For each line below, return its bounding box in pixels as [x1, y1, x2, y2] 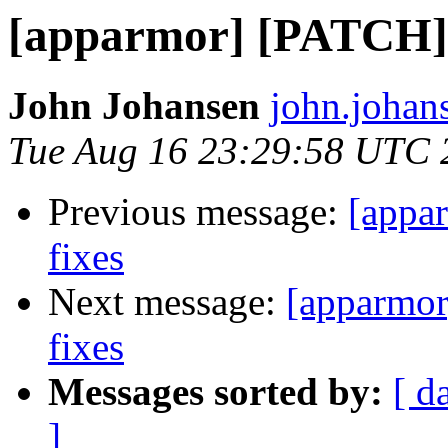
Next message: [48, 280, 286, 324]
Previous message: [48, 190, 348, 234]
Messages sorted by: [48, 370, 383, 414]
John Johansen [8, 84, 260, 128]
